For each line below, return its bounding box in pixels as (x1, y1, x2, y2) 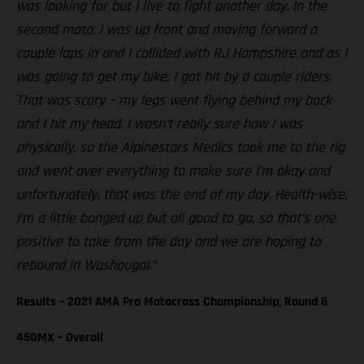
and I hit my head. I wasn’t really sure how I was (16, 115, 302, 134)
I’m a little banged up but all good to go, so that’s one (16, 209, 336, 228)
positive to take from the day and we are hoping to (16, 232, 321, 252)
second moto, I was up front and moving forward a (16, 20, 317, 40)
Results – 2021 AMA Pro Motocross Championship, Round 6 (16, 293, 327, 311)
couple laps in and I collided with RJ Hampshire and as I (16, 44, 347, 63)
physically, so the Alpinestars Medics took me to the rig (16, 138, 344, 158)
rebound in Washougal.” (16, 256, 156, 275)
